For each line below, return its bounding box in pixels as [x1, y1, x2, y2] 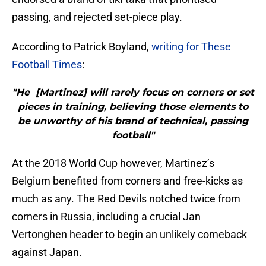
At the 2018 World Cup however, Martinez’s [12, 157, 214, 170]
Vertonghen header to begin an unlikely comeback [12, 228, 247, 241]
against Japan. [12, 246, 82, 259]
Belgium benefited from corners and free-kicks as [12, 175, 243, 188]
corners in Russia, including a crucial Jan [12, 210, 201, 223]
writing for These [151, 40, 231, 53]
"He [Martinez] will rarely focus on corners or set [12, 87, 254, 99]
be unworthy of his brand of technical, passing [18, 115, 248, 127]
